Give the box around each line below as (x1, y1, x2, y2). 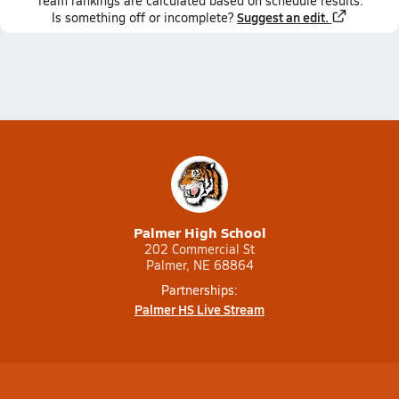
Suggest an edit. (237, 8, 330, 26)
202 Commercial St (144, 240, 255, 257)
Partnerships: (161, 281, 238, 298)
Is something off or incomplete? (52, 9, 234, 26)
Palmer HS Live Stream (134, 300, 265, 318)
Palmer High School (133, 222, 266, 242)
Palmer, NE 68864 (145, 256, 254, 273)
